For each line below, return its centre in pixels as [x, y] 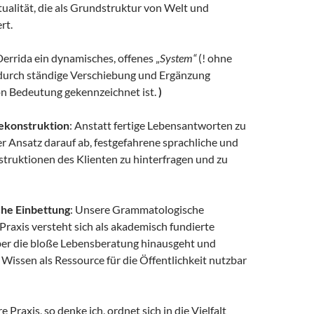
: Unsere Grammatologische [137, 209]
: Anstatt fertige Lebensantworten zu [158, 125]
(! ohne [215, 58]
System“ [179, 58]
